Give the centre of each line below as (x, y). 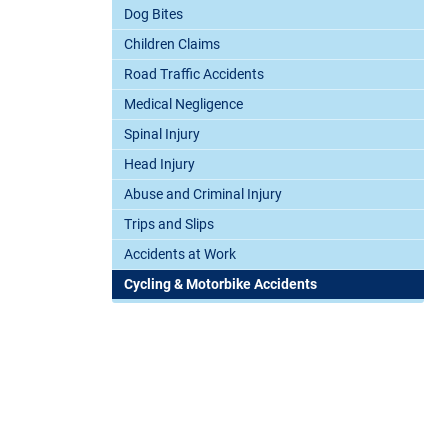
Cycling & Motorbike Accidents (220, 284)
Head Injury (159, 164)
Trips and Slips (169, 224)
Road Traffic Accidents (194, 74)
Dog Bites (153, 14)
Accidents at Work (180, 254)
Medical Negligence (183, 104)
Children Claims (172, 44)
